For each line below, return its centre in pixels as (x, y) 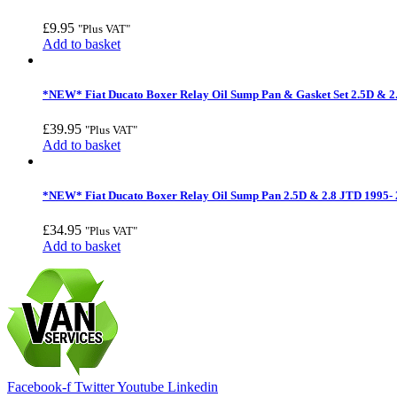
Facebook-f (39, 387)
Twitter (94, 387)
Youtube (140, 387)
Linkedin (193, 387)
